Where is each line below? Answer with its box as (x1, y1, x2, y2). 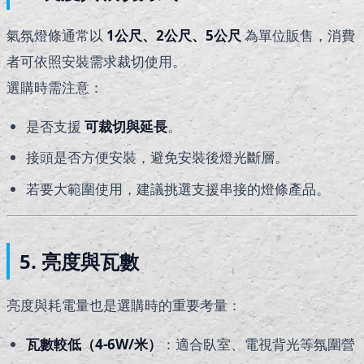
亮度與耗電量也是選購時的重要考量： (6, 295, 241, 314)
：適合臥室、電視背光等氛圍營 (162, 334, 355, 353)
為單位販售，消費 (241, 26, 355, 45)
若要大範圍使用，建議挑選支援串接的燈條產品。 (26, 179, 330, 198)
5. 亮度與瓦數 (19, 247, 139, 275)
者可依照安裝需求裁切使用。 (6, 52, 186, 71)
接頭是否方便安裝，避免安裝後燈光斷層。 (26, 148, 288, 167)
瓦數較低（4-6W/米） (26, 334, 162, 353)
